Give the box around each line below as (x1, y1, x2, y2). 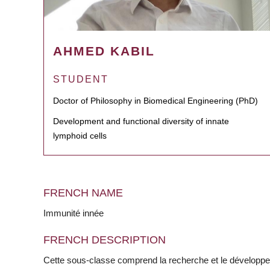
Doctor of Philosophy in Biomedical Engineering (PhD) (53, 96, 258, 106)
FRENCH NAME (43, 187, 123, 199)
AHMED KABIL (53, 44, 155, 58)
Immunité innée (43, 208, 104, 219)
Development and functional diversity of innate (53, 116, 229, 127)
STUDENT (53, 74, 108, 85)
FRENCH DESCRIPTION (43, 234, 166, 246)
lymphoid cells (53, 131, 107, 141)
